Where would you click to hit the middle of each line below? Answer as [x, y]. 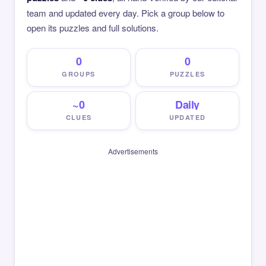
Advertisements [133, 151]
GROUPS [79, 74]
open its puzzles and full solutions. [93, 28]
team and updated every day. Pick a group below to [126, 13]
